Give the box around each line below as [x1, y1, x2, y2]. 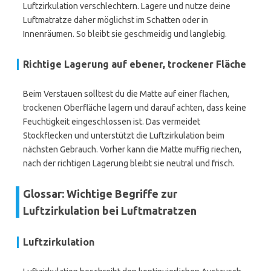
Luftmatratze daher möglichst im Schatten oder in [23, 15, 208, 25]
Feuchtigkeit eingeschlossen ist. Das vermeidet [23, 117, 200, 126]
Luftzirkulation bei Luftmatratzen [23, 204, 197, 217]
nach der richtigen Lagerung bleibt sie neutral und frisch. [23, 158, 235, 168]
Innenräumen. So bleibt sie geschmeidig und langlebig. [23, 29, 227, 39]
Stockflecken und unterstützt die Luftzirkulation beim [23, 131, 224, 140]
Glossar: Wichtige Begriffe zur [23, 188, 177, 200]
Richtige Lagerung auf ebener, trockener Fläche [23, 59, 246, 70]
